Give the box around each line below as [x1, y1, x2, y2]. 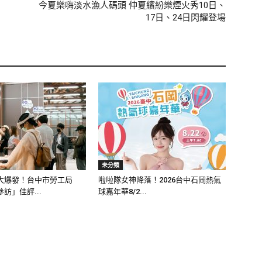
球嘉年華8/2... [98, 187, 147, 196]
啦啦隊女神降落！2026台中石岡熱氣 [98, 175, 221, 184]
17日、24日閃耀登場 [146, 12, 226, 23]
